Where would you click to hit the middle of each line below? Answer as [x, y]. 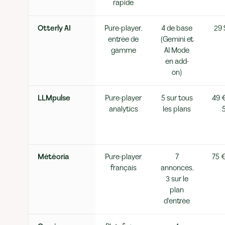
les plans [177, 109]
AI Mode [177, 50]
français [123, 168]
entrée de [123, 39]
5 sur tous [177, 98]
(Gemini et [177, 39]
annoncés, [177, 168]
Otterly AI [54, 28]
